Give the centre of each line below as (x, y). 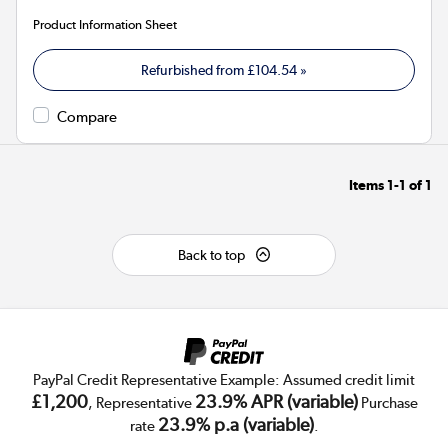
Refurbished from (194, 69)
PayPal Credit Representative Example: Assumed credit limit (224, 379)
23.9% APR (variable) (276, 401)
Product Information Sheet (105, 24)
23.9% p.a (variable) (235, 424)
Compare (87, 116)
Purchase (387, 402)
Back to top (211, 254)
